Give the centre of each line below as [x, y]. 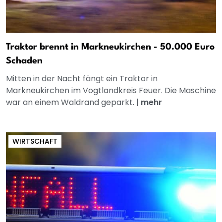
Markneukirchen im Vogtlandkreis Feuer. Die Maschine [111, 91]
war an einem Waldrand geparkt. [71, 103]
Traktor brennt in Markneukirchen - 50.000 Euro [110, 47]
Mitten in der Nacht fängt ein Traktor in [82, 79]
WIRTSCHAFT [35, 141]
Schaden [24, 61]
